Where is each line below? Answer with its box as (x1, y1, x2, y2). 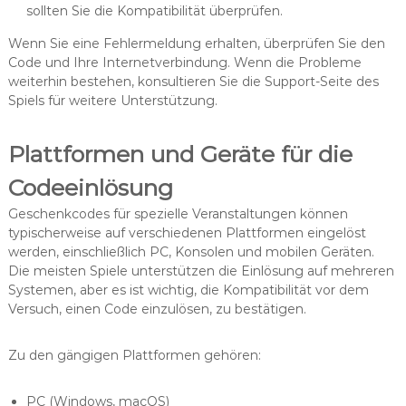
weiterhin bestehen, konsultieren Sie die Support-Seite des (7, 73, 379, 91)
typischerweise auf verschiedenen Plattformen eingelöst (7, 225, 366, 242)
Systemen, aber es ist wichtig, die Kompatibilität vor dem (7, 282, 369, 299)
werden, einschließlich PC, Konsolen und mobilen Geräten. (7, 244, 374, 261)
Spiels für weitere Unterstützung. (7, 92, 217, 110)
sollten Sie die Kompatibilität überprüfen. (25, 3, 283, 20)
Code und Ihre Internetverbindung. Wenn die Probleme (7, 54, 362, 72)
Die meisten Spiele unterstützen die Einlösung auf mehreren (7, 263, 394, 280)
